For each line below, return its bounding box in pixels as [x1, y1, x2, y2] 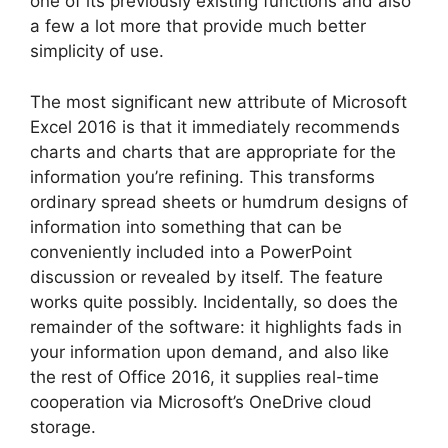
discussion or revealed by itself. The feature [30, 266, 383, 287]
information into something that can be [30, 216, 342, 237]
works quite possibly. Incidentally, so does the [30, 291, 398, 312]
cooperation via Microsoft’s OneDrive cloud [30, 391, 372, 412]
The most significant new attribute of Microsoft [30, 91, 407, 112]
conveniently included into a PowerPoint [30, 241, 352, 262]
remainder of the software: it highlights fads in [30, 316, 402, 337]
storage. [30, 416, 96, 437]
